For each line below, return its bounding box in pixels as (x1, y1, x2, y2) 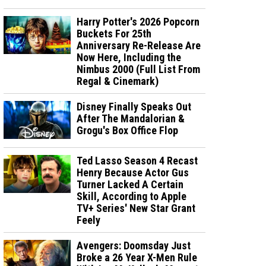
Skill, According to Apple (77, 189, 187, 202)
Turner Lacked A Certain (77, 178, 184, 191)
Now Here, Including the (77, 51, 182, 64)
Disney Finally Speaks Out (77, 100, 192, 113)
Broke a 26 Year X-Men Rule (77, 251, 198, 264)
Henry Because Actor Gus (77, 166, 189, 179)
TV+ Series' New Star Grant (77, 201, 196, 214)
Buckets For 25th (77, 27, 152, 40)
